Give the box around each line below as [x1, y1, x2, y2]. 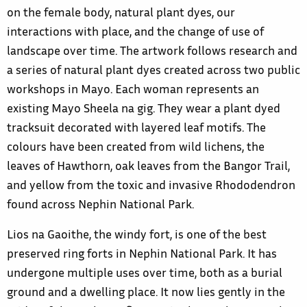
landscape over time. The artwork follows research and [7, 47, 297, 58]
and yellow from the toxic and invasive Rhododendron [7, 181, 295, 193]
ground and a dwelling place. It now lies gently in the [7, 288, 285, 299]
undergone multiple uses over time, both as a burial [7, 269, 282, 280]
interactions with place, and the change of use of [7, 27, 264, 39]
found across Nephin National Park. [7, 200, 194, 212]
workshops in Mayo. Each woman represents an [7, 85, 259, 97]
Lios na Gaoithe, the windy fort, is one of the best [7, 230, 267, 242]
